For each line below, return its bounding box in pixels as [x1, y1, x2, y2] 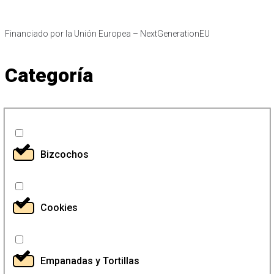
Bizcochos [40, 148, 89, 160]
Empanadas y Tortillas [40, 254, 139, 267]
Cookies [40, 201, 78, 213]
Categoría [5, 63, 93, 87]
